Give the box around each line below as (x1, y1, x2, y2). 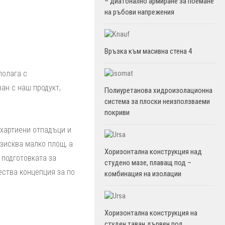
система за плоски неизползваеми (104, 97, 210, 106)
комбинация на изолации (104, 169, 181, 178)
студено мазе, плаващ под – (104, 158, 191, 167)
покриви (104, 108, 130, 117)
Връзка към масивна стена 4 (104, 47, 192, 56)
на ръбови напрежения (104, 8, 174, 17)
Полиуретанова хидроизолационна (104, 86, 212, 95)
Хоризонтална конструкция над (104, 147, 202, 156)
